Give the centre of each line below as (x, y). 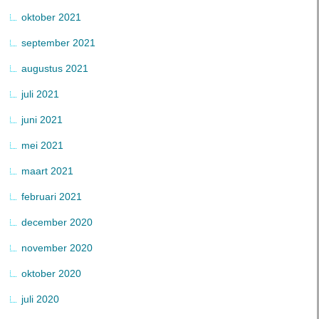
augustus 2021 (55, 69)
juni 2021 (42, 120)
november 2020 (57, 248)
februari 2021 (52, 197)
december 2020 (57, 223)
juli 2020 (40, 299)
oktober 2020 (51, 274)
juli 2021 (40, 94)
